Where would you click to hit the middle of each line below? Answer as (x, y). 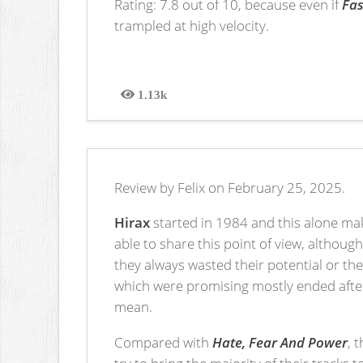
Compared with (164, 342)
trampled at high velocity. (192, 25)
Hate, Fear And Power (280, 342)
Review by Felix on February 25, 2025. (230, 188)
